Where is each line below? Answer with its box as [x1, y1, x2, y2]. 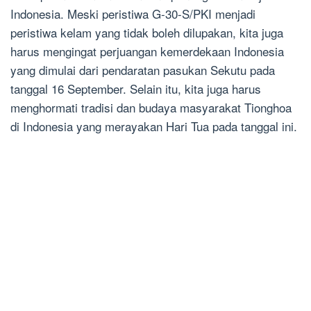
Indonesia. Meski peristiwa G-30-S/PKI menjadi [10, 5, 255, 23]
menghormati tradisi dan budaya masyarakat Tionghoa [10, 99, 292, 117]
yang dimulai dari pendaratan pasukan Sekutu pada [10, 61, 275, 79]
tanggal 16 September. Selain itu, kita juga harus [10, 80, 261, 98]
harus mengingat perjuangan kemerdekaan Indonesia [10, 42, 284, 60]
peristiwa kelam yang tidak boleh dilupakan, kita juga [10, 24, 283, 42]
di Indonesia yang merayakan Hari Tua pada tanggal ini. [10, 117, 297, 135]
